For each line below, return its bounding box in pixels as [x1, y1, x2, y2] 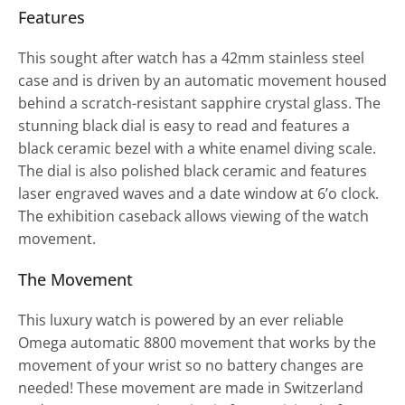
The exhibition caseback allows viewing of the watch [18, 205, 369, 226]
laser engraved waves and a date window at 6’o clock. [18, 183, 379, 203]
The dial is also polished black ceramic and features [18, 160, 367, 181]
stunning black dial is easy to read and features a [18, 115, 350, 136]
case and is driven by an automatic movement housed [18, 70, 387, 90]
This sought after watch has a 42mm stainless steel [18, 47, 364, 68]
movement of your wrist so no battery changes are [18, 354, 363, 375]
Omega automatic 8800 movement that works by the [18, 332, 376, 353]
